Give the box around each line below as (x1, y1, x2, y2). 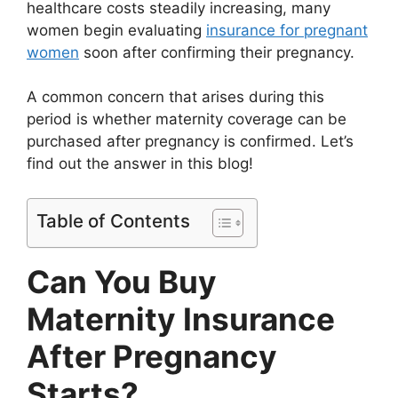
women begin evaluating (27, 20, 206, 39)
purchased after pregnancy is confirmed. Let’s (27, 132, 354, 151)
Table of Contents (36, 209, 190, 232)
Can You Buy (27, 262, 217, 300)
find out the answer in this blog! (27, 155, 253, 173)
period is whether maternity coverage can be (27, 110, 346, 129)
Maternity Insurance (27, 299, 335, 338)
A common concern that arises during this (27, 88, 324, 107)
